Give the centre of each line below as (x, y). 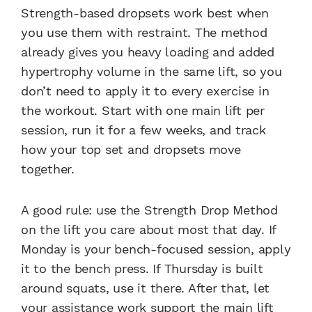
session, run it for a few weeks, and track (143, 130)
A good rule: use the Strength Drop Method (149, 210)
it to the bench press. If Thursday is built (142, 268)
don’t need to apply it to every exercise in (145, 91)
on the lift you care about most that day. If (148, 229)
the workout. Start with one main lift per (143, 111)
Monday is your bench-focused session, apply (156, 249)
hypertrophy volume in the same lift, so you (151, 72)
